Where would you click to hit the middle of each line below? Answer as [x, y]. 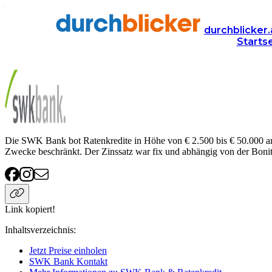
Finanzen [75, 21]
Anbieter [22, 21]
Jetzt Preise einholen [68, 251]
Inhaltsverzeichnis [39, 230]
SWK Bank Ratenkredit [65, 44]
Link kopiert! [30, 209]
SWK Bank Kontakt [68, 262]
